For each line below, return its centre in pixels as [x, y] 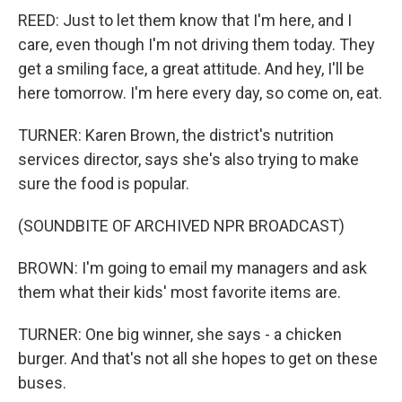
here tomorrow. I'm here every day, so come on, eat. [200, 92]
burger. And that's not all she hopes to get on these [198, 358]
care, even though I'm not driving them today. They [197, 44]
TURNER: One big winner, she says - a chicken [180, 334]
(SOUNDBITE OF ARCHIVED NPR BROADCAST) [181, 225]
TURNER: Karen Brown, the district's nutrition [176, 135]
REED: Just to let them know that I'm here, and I [185, 20]
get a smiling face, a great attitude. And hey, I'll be [191, 68]
